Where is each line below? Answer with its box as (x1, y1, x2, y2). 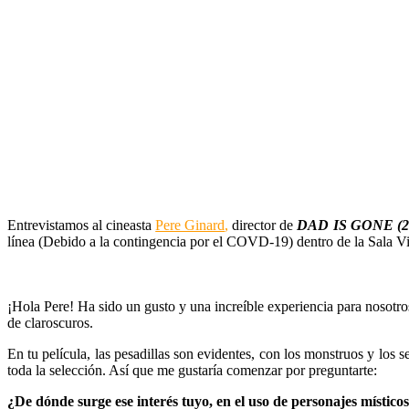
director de (228, 217, 298, 234)
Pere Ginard (155, 217, 225, 234)
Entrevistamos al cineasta (7, 217, 156, 234)
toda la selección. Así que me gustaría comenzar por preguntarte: (7, 362, 377, 379)
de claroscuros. (7, 315, 93, 331)
